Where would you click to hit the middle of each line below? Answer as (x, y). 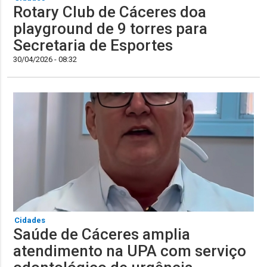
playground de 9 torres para (111, 29)
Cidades (30, 221)
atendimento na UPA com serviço (130, 251)
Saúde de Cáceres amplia (102, 235)
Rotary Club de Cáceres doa (110, 12)
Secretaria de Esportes (93, 46)
